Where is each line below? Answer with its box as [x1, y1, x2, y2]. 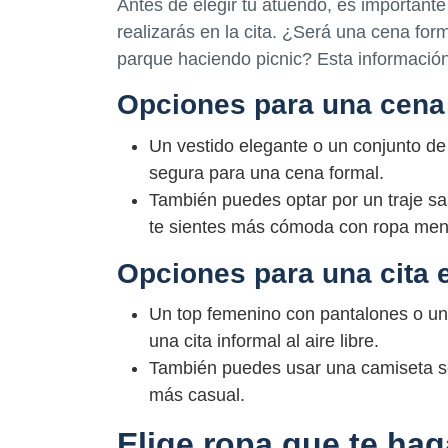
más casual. [149, 384, 245, 405]
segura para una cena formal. [149, 162, 384, 183]
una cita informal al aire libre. [149, 330, 379, 351]
